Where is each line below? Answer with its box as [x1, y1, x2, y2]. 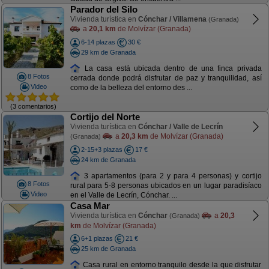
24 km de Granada [80, 156, 136, 163]
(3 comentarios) [10, 102, 56, 110]
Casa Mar [70, 201, 110, 211]
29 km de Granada [80, 48, 136, 56]
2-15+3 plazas [80, 146, 122, 153]
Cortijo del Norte [70, 112, 140, 122]
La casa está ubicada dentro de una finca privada [80, 64, 262, 73]
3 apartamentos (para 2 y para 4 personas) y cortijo [80, 171, 262, 180]
